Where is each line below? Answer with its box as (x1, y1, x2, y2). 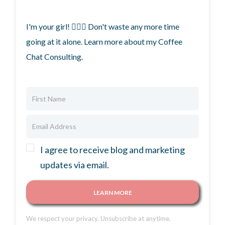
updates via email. (40, 159, 109, 170)
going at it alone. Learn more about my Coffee (26, 36, 182, 46)
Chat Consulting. (26, 51, 83, 61)
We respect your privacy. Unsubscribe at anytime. (26, 214, 171, 222)
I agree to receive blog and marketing (40, 144, 185, 155)
